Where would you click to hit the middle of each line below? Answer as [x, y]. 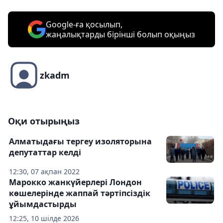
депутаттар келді [45, 153]
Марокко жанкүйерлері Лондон [75, 182]
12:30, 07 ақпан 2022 [44, 172]
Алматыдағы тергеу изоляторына [80, 142]
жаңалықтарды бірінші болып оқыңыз [120, 35]
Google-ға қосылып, [84, 25]
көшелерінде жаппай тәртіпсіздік [80, 193]
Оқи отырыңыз [44, 121]
